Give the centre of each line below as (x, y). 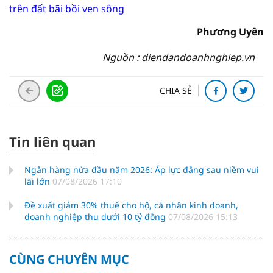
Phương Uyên (230, 32)
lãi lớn (38, 181)
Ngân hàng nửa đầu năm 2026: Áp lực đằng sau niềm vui (142, 170)
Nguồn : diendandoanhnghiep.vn (179, 57)
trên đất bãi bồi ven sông (67, 9)
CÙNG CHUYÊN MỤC (69, 259)
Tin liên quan (52, 141)
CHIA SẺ (176, 90)
